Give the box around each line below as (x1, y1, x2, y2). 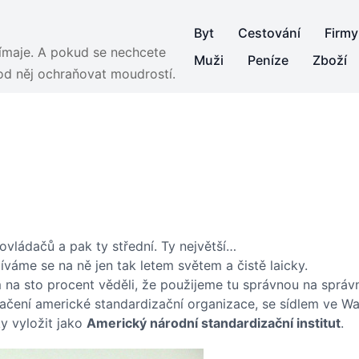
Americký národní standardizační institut (87, 314, 341, 331)
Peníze (248, 52, 288, 68)
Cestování (238, 25, 301, 41)
